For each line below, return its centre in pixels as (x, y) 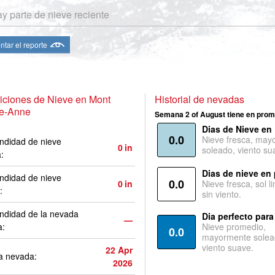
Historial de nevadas (199, 99)
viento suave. (227, 247)
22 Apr (119, 250)
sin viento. (221, 194)
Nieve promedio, (234, 227)
